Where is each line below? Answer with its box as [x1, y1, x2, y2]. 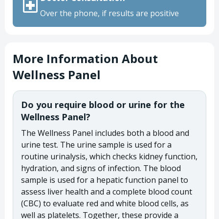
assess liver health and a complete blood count [21, 186, 192, 197]
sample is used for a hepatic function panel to [21, 174, 188, 185]
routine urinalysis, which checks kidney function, [21, 151, 197, 162]
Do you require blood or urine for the [21, 98, 185, 110]
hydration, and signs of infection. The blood [21, 162, 181, 174]
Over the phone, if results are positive [40, 7, 179, 19]
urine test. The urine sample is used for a [21, 139, 172, 150]
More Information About [13, 50, 158, 66]
